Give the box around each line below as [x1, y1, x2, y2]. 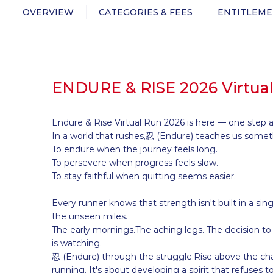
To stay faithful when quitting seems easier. [52, 171, 236, 182]
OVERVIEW [23, 7, 74, 18]
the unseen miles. [52, 211, 127, 222]
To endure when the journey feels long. [52, 144, 218, 155]
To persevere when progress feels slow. [52, 157, 218, 169]
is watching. [52, 238, 102, 249]
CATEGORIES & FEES [99, 7, 193, 18]
